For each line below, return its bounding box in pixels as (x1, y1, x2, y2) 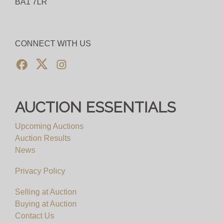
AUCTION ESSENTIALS (15, 99, 176, 116)
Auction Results (15, 134, 71, 142)
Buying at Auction (15, 200, 77, 208)
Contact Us (15, 212, 54, 220)
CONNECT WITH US (15, 39, 91, 48)
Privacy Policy (15, 167, 65, 175)
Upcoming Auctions (15, 122, 84, 130)
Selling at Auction (15, 188, 77, 196)
